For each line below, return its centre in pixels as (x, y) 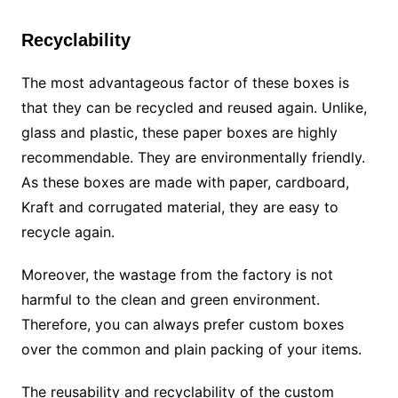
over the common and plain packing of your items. (191, 350)
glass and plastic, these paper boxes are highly (179, 133)
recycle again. (68, 232)
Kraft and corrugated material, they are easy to (179, 207)
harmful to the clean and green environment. (170, 300)
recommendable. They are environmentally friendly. (193, 158)
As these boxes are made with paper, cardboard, (185, 183)
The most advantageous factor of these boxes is (185, 83)
